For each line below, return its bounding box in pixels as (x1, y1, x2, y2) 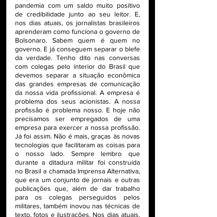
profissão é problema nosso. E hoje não (15, 106, 140, 114)
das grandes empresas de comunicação (15, 80, 140, 88)
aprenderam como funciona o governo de (15, 28, 140, 36)
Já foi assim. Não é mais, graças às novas (15, 132, 140, 140)
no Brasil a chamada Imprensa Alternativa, (15, 167, 140, 175)
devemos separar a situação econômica (15, 71, 140, 79)
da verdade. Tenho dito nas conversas (15, 54, 140, 62)
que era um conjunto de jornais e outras (15, 176, 140, 184)
